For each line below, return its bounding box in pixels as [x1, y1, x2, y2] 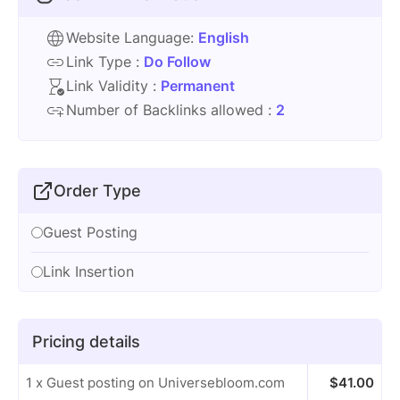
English [198, 29, 249, 46]
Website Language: [66, 29, 198, 46]
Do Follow [144, 53, 211, 71]
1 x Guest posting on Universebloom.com [26, 374, 285, 391]
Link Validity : [66, 77, 161, 95]
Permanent [161, 77, 235, 95]
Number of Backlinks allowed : [66, 101, 276, 119]
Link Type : [66, 53, 144, 71]
